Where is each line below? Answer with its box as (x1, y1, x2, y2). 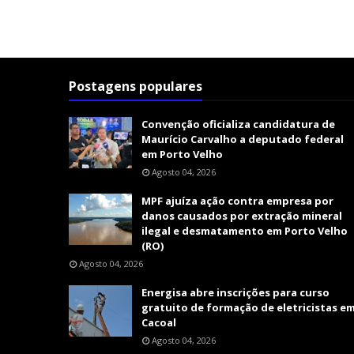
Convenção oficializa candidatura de (141, 117, 335, 132)
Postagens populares (69, 77, 202, 96)
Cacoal (141, 315, 176, 330)
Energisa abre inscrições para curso (141, 285, 330, 300)
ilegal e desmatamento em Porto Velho (141, 224, 348, 239)
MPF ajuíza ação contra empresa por (141, 194, 333, 209)
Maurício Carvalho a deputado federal (141, 132, 344, 147)
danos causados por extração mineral (141, 209, 342, 224)
